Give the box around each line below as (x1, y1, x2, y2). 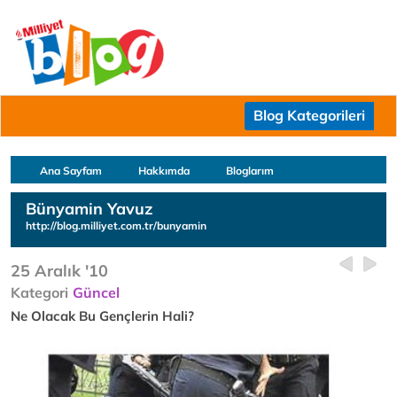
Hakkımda (138, 164, 190, 177)
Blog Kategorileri (253, 106, 365, 124)
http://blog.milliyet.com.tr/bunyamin (26, 219, 206, 232)
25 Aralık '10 (11, 261, 108, 281)
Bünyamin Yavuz (26, 198, 152, 219)
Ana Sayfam (40, 164, 102, 177)
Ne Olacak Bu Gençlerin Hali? (11, 307, 194, 324)
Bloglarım (226, 164, 274, 177)
